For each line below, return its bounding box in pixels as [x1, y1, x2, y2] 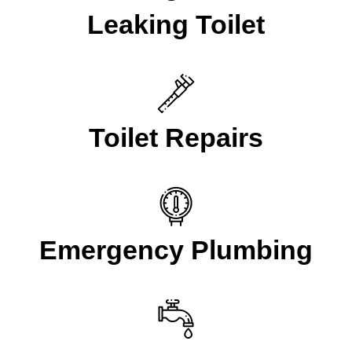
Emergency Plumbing [39, 236, 313, 266]
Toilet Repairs [89, 123, 263, 152]
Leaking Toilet [87, 10, 265, 40]
